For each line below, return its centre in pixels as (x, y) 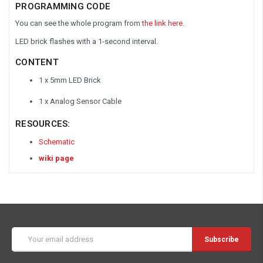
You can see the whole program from (79, 23)
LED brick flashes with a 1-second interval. (87, 41)
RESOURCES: (43, 124)
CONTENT (37, 62)
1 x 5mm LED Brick (70, 80)
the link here (162, 23)
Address (26, 244)
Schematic (57, 141)
